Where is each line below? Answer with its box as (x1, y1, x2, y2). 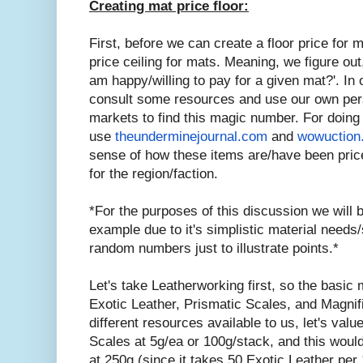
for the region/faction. (89, 165, 218, 181)
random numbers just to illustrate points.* (89, 240, 339, 256)
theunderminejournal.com (115, 128, 267, 144)
